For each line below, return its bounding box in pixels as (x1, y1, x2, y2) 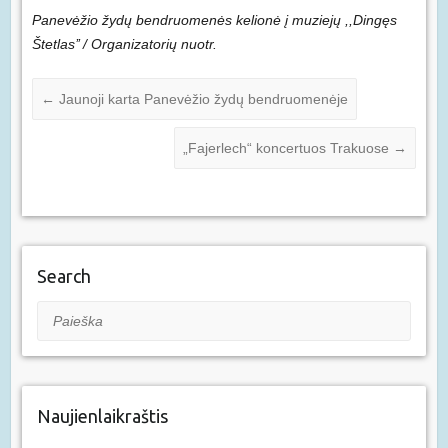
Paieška (36, 305, 87, 322)
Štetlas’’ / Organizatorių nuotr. (31, 36, 217, 53)
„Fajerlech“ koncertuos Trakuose (183, 140, 394, 157)
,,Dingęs (340, 12, 397, 29)
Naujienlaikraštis (36, 406, 168, 427)
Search (36, 266, 91, 287)
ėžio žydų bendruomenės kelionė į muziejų (71, 12, 341, 29)
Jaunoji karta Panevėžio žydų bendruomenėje (54, 91, 348, 108)
